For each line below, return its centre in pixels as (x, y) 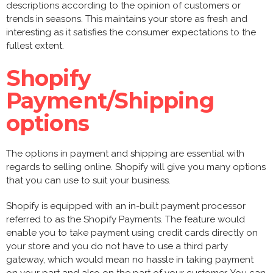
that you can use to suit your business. (88, 180)
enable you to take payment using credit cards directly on (132, 232)
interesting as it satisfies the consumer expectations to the (131, 32)
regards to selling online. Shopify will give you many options (136, 167)
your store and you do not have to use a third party (117, 246)
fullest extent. (35, 45)
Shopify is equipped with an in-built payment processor (126, 206)
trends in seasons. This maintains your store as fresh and (127, 19)
